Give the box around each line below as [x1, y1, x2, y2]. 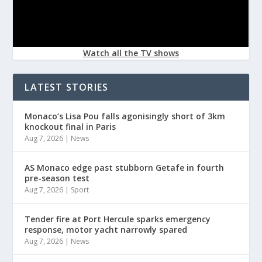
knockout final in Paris [25, 121, 116, 133]
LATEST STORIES [25, 81, 109, 94]
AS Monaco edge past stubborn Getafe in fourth [25, 162, 225, 174]
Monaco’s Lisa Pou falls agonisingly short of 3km [25, 111, 226, 122]
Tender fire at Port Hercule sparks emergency [25, 213, 211, 225]
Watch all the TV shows [83, 47, 179, 59]
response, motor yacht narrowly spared [25, 224, 188, 236]
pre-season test [25, 173, 90, 184]
